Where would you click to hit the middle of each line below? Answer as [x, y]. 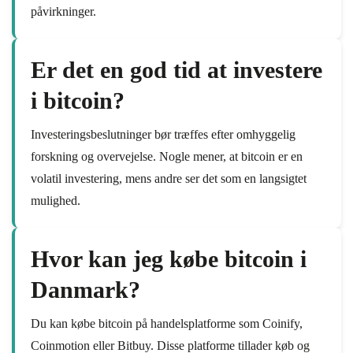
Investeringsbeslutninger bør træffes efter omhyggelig [163, 134]
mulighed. [56, 201]
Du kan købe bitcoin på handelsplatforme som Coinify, [167, 323]
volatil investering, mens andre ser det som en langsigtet [169, 178]
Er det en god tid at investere [176, 70]
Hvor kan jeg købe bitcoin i [169, 259]
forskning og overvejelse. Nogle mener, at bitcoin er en [167, 156]
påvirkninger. [63, 11]
